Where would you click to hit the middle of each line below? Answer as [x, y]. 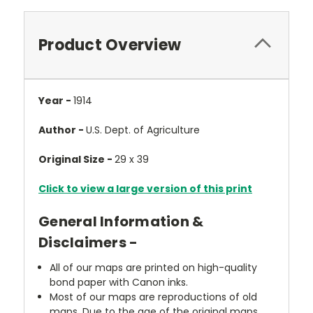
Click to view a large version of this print [145, 189]
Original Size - [77, 159]
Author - [62, 130]
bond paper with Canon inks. [119, 282]
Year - [56, 101]
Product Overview [110, 45]
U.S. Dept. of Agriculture [143, 130]
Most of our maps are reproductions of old [154, 297]
